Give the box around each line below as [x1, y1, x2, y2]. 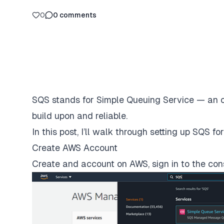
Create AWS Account [32, 142, 117, 153]
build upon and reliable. [32, 110, 127, 121]
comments [59, 11, 96, 19]
